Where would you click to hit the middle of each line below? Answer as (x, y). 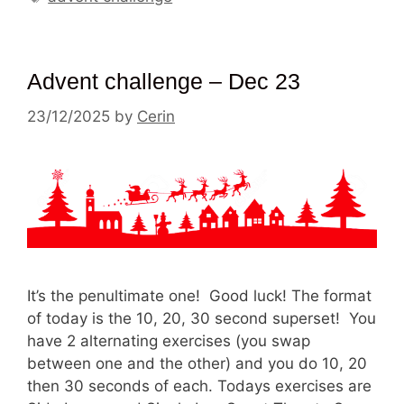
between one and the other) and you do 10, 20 (197, 363)
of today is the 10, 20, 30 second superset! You (202, 318)
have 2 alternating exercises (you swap (169, 340)
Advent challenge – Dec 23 (164, 82)
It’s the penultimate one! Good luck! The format (199, 295)
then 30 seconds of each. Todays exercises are (199, 386)
